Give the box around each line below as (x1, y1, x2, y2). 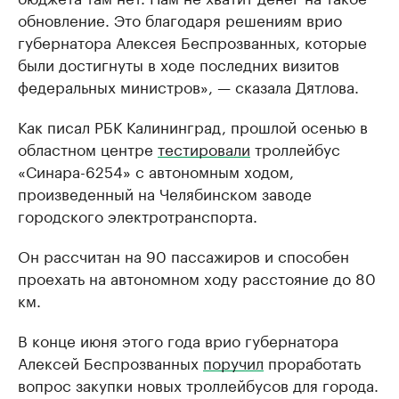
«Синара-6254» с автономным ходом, (18, 159, 294, 182)
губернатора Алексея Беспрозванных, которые (18, 29, 367, 53)
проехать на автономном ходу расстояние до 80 (18, 265, 376, 289)
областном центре (18, 136, 158, 159)
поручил (203, 350, 264, 373)
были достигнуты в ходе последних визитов (18, 52, 339, 75)
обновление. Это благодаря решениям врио (18, 7, 342, 30)
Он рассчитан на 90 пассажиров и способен (18, 243, 349, 266)
